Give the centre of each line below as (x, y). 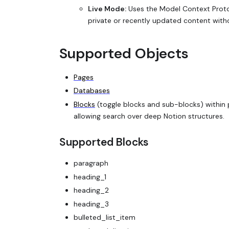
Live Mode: (107, 9)
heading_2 (91, 190)
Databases (92, 91)
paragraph (91, 163)
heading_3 (91, 204)
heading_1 (90, 177)
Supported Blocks (104, 142)
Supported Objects (124, 54)
